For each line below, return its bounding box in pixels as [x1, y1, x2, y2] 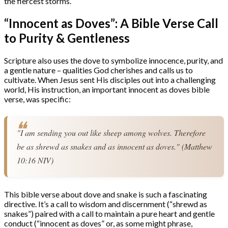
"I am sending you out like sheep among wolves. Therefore [17, 127, 206, 138]
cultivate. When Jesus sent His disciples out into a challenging [4, 75, 216, 85]
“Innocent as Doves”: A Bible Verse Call [4, 16, 218, 31]
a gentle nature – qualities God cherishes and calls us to [4, 65, 193, 75]
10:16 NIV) [17, 155, 54, 166]
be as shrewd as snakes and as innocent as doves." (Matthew [17, 141, 213, 152]
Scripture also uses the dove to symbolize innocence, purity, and [4, 55, 223, 66]
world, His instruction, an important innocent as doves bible [4, 84, 210, 95]
